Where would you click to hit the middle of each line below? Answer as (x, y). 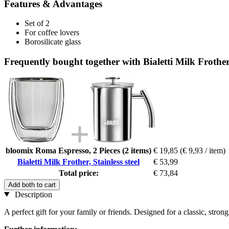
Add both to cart (32, 185)
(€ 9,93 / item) (203, 150)
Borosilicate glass (53, 42)
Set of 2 (37, 24)
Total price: (78, 173)
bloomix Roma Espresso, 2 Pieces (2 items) (78, 150)
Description (32, 194)
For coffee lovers (52, 33)
